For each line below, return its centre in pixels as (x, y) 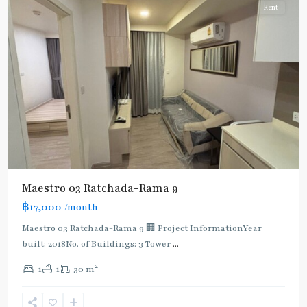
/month (81, 207)
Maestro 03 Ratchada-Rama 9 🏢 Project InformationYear (142, 228)
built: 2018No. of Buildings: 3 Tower (97, 244)
